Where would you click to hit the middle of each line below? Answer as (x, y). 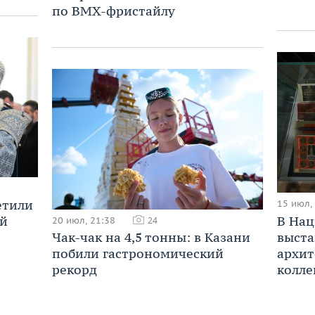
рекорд (75, 269)
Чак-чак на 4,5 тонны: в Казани (151, 237)
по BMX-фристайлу (114, 11)
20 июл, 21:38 (84, 220)
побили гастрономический (138, 253)
